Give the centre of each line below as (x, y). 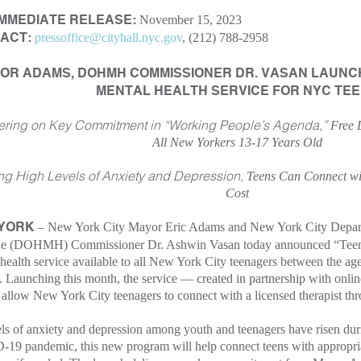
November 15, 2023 (191, 19)
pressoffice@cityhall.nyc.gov (108, 37)
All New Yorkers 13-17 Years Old (237, 142)
